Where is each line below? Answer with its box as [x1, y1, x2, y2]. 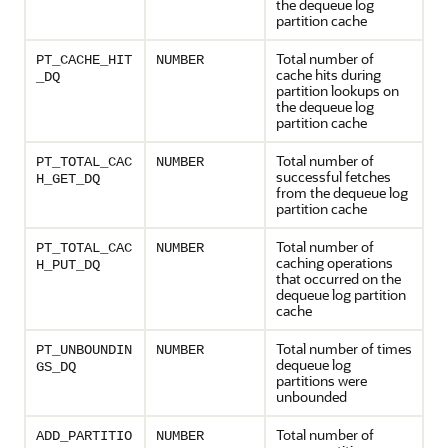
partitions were [276, 371, 367, 390]
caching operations [276, 253, 393, 272]
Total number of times [276, 339, 412, 358]
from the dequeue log [276, 183, 408, 202]
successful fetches [276, 167, 391, 186]
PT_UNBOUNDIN [36, 342, 132, 358]
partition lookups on [276, 81, 399, 100]
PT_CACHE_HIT [36, 52, 132, 68]
